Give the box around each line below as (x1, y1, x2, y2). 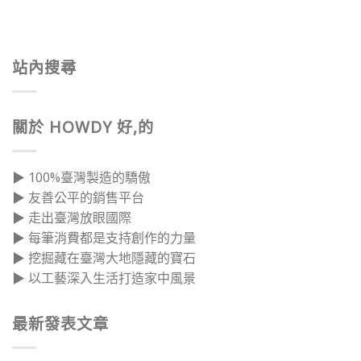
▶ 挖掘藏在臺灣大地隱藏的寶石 (12, 249, 196, 268)
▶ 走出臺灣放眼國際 (12, 209, 131, 227)
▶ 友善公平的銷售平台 (12, 189, 144, 207)
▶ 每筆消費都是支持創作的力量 (12, 229, 196, 247)
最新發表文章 (12, 313, 109, 334)
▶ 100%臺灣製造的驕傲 (12, 168, 151, 187)
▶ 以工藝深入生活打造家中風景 (12, 269, 196, 288)
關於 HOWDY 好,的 (12, 116, 154, 139)
